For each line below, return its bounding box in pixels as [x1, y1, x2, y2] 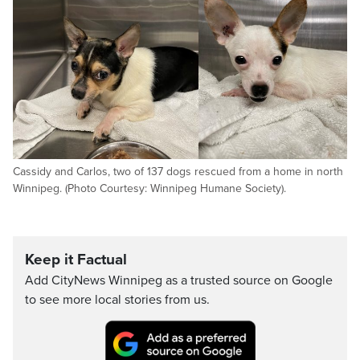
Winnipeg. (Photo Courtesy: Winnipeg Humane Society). [13, 182, 286, 195]
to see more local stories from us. [25, 292, 210, 308]
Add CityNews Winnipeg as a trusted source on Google [25, 272, 333, 288]
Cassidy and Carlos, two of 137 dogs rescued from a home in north [13, 165, 343, 178]
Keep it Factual [25, 251, 127, 268]
